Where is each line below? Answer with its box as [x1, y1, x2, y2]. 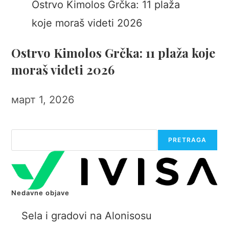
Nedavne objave [11, 189, 70, 197]
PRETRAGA [168, 136, 207, 144]
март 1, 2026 [11, 94, 75, 106]
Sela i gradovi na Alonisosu [21, 210, 152, 222]
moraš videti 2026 [11, 61, 115, 78]
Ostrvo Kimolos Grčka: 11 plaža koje [11, 44, 216, 61]
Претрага [11, 131, 46, 140]
